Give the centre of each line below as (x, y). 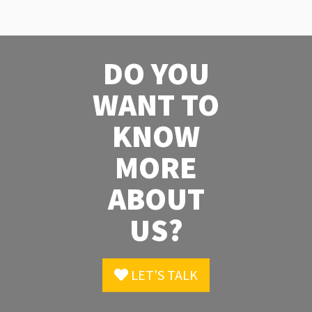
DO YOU (156, 73)
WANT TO (156, 104)
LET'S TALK (163, 274)
